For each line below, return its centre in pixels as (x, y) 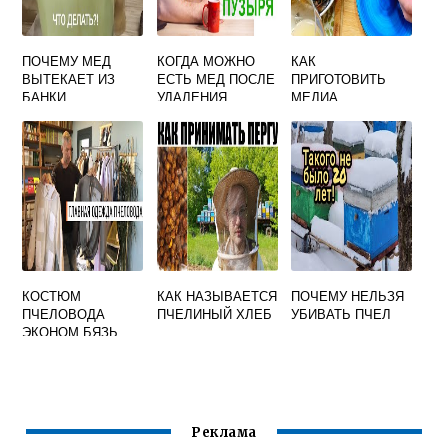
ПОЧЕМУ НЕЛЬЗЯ (348, 296)
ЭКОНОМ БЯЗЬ (70, 332)
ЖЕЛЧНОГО (193, 115)
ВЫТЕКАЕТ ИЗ (69, 79)
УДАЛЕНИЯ (191, 97)
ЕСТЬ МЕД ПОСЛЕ (215, 79)
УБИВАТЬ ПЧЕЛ (341, 314)
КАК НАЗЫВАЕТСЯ (216, 296)
